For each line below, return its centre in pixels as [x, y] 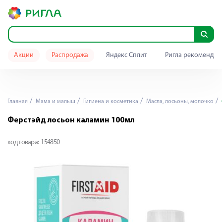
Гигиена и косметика [110, 102]
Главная [18, 102]
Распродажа [70, 55]
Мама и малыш [55, 102]
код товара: [23, 142]
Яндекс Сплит [127, 55]
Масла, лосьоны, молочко [179, 102]
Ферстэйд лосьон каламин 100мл [71, 120]
